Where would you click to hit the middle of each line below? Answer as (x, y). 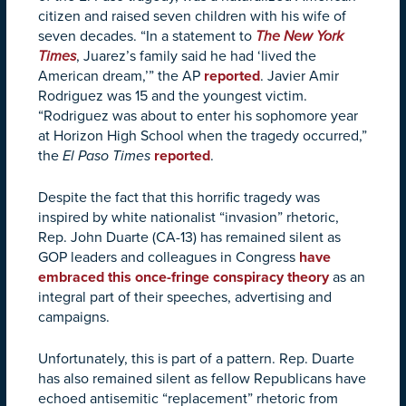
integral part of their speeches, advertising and (185, 297)
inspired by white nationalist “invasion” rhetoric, (188, 217)
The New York (300, 36)
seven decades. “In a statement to (147, 36)
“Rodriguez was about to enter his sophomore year (198, 116)
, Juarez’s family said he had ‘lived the (196, 56)
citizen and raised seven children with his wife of (192, 16)
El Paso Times (108, 155)
